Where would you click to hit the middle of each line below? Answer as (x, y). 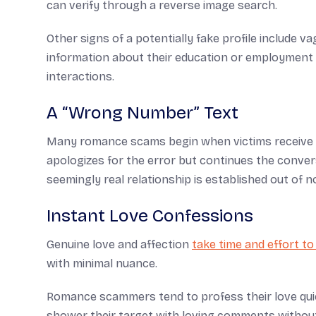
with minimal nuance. (102, 263)
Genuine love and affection (119, 244)
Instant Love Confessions (150, 216)
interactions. (80, 77)
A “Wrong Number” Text (142, 113)
